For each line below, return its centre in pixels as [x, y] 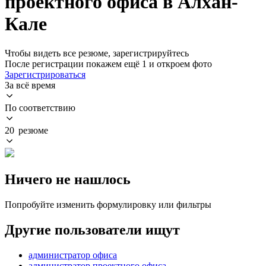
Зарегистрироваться [45, 74]
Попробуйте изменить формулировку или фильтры [108, 204]
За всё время [30, 85]
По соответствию [40, 107]
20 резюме [26, 130]
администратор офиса [73, 255]
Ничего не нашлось [68, 179]
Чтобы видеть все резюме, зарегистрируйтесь [97, 53]
